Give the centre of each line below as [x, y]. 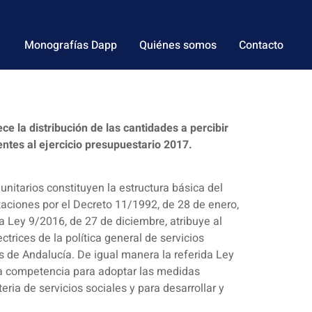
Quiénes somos [178, 45]
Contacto [261, 45]
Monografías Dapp [71, 45]
